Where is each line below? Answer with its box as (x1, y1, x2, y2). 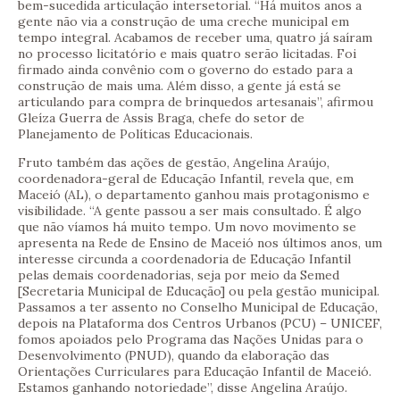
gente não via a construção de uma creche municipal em (18, 13, 349, 30)
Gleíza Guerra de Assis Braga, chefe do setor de (18, 110, 304, 127)
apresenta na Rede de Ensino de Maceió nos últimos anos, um (18, 235, 382, 252)
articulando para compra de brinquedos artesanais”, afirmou (18, 94, 373, 111)
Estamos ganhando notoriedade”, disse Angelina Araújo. (18, 379, 347, 396)
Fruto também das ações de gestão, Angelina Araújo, (18, 154, 329, 171)
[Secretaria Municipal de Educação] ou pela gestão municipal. (18, 283, 379, 300)
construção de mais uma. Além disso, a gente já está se (18, 78, 341, 95)
